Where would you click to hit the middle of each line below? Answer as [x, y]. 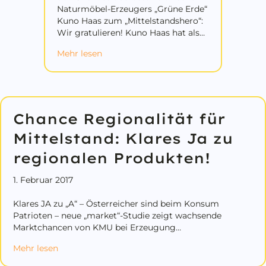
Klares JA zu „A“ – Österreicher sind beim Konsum [116, 203]
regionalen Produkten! [112, 158]
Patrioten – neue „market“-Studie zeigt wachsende [117, 215]
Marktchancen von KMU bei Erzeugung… [97, 227]
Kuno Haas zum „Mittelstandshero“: [130, 20]
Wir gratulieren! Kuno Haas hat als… [131, 32]
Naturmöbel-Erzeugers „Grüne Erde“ [132, 9]
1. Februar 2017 [43, 180]
